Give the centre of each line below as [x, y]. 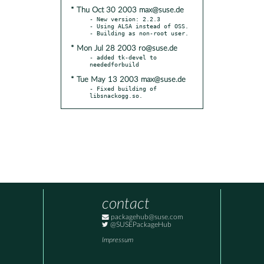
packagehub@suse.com [146, 217]
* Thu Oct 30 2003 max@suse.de [127, 10]
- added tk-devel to [123, 57]
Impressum [118, 240]
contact [126, 204]
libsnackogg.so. [116, 95]
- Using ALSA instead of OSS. [139, 26]
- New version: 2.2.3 [125, 19]
